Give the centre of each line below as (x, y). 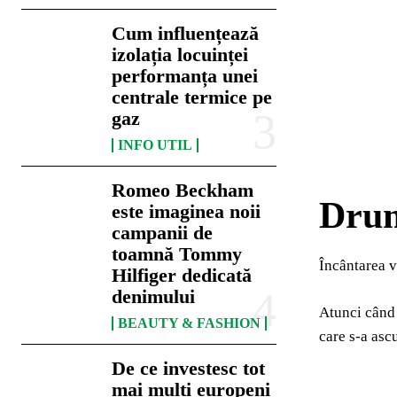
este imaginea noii (187, 212)
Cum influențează (186, 34)
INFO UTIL (156, 145)
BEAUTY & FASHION (190, 323)
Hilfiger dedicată (182, 276)
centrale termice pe (192, 97)
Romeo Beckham (183, 191)
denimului (154, 297)
